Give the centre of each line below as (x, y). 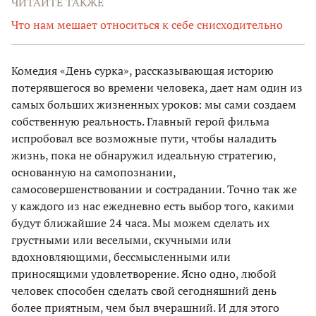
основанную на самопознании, (93, 172)
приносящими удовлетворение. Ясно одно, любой (144, 273)
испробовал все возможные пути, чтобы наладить (144, 138)
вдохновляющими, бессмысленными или (121, 256)
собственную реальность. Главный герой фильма (140, 121)
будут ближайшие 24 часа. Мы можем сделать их (140, 223)
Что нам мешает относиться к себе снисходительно (147, 24)
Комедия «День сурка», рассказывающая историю (142, 70)
